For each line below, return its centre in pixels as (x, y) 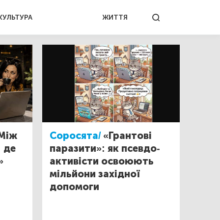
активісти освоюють (102, 161)
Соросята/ (75, 135)
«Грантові (127, 135)
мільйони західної (95, 174)
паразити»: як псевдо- (105, 148)
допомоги (74, 186)
